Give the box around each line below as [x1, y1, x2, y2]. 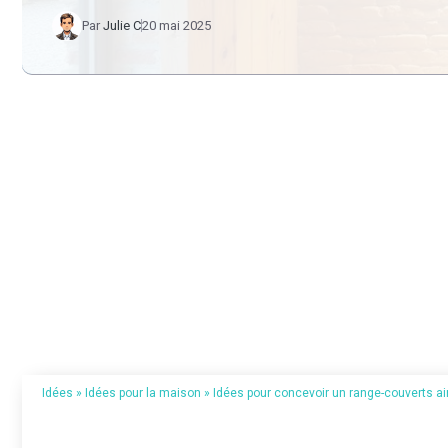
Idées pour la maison [85, 386, 201, 400]
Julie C [103, 18, 141, 33]
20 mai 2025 [142, 18, 211, 33]
